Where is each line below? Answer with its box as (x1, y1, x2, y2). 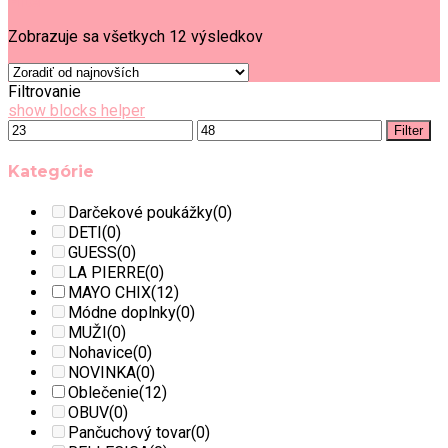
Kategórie (8, 162, 94, 182)
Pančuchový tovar (68, 423, 191, 443)
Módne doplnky (68, 303, 176, 323)
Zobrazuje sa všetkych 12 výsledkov (8, 26, 263, 46)
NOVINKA (68, 363, 136, 383)
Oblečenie (68, 383, 139, 403)
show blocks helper (8, 100, 145, 120)
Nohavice (68, 343, 133, 363)
